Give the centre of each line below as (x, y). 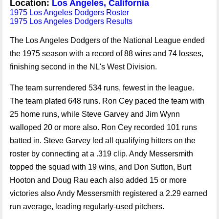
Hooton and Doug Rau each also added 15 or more (98, 180)
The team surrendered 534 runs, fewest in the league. (102, 88)
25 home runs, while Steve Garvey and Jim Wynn (95, 114)
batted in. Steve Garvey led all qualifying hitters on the (103, 141)
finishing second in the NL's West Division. (83, 67)
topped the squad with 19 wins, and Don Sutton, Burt (100, 167)
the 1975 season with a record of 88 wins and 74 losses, (107, 54)
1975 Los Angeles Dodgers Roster (69, 12)
